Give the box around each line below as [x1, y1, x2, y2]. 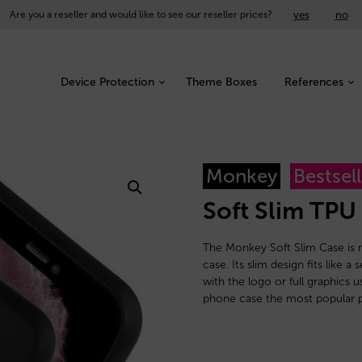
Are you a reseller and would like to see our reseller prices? [9, 8, 272, 20]
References [284, 74, 344, 89]
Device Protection [60, 74, 154, 89]
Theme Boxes [185, 74, 257, 89]
